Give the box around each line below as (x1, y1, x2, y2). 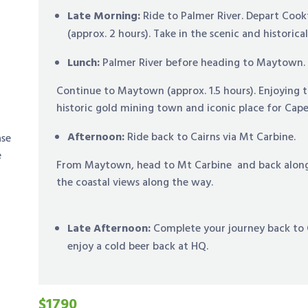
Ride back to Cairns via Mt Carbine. (127, 128, 296, 146)
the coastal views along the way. (56, 173, 214, 192)
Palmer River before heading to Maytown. (102, 54, 306, 72)
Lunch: (67, 54, 103, 72)
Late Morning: (67, 7, 144, 25)
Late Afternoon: (67, 219, 154, 238)
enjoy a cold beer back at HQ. (67, 237, 209, 256)
